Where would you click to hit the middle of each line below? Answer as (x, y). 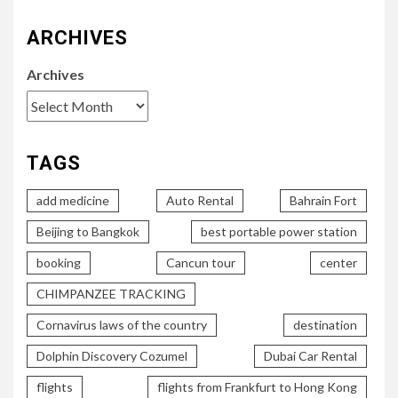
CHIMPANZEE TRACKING (111, 293)
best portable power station (279, 231)
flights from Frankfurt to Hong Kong (257, 386)
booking (59, 262)
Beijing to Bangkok (88, 231)
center (338, 262)
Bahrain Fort (323, 200)
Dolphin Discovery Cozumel (112, 355)
